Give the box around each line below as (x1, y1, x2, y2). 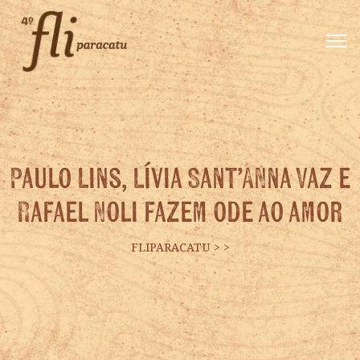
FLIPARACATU (130, 239, 211, 255)
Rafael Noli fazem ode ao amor (17, 194, 343, 229)
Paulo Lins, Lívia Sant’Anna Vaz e (10, 160, 350, 195)
